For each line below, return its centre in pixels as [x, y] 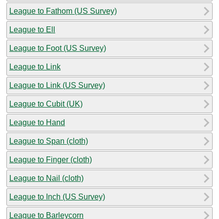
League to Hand [37, 122]
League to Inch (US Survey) [57, 197]
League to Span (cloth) [49, 141]
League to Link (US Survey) [57, 85]
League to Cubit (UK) [46, 104]
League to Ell [32, 29]
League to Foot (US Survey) [58, 48]
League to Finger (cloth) [51, 159]
